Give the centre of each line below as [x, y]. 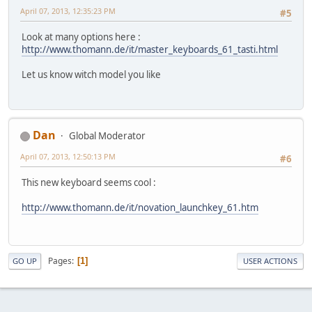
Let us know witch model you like [91, 74]
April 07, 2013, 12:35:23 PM [68, 10]
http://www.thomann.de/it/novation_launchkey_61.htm [140, 208]
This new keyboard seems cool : [89, 183]
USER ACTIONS [270, 261]
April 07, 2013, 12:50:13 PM [68, 157]
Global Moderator [107, 136]
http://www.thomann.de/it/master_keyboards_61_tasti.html [150, 49]
